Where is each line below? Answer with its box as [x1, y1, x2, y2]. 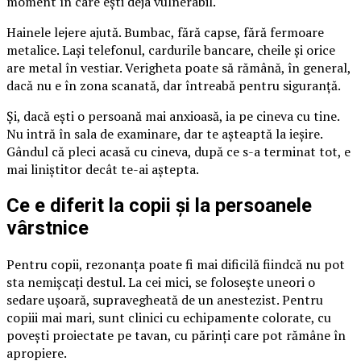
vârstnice [6, 217, 89, 240]
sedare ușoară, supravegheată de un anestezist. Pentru [6, 291, 323, 309]
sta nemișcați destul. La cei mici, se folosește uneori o [6, 273, 315, 292]
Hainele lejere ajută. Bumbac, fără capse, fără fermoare [6, 23, 324, 42]
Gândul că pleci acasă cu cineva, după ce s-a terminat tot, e [6, 143, 351, 161]
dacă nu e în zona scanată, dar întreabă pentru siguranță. [6, 77, 341, 95]
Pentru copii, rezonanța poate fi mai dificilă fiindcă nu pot [6, 255, 345, 274]
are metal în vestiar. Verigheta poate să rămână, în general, [6, 59, 351, 77]
